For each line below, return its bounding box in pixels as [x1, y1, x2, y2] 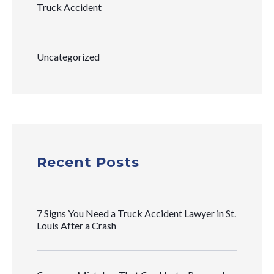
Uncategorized [37, 50, 100, 62]
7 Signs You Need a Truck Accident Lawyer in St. [37, 207, 236, 219]
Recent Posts [37, 154, 139, 171]
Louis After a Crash [37, 219, 116, 231]
